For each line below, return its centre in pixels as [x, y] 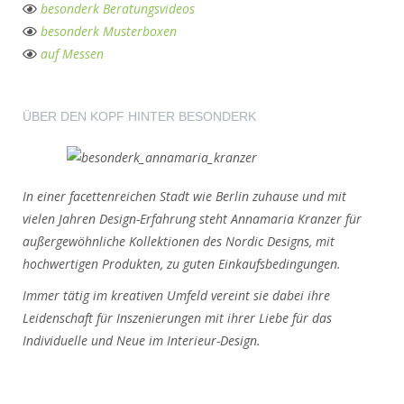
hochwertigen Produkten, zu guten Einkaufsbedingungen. [182, 264]
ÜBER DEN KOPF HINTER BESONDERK [139, 116]
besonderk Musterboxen [109, 31]
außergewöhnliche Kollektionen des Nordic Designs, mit [179, 241]
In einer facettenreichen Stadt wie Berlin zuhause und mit [184, 196]
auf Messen [72, 54]
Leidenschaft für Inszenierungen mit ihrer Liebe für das [177, 318]
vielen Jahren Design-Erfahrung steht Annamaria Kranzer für [192, 219]
